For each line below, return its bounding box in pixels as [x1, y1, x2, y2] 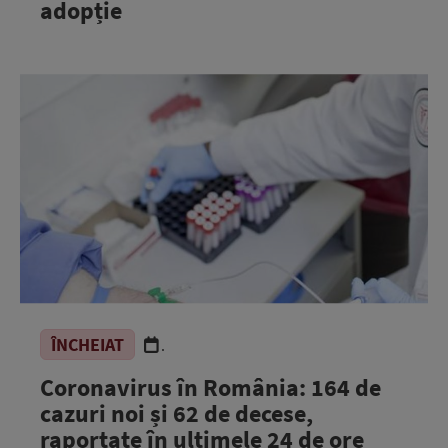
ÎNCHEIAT [51, 332, 124, 356]
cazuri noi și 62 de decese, [40, 397, 313, 429]
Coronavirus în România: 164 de [40, 371, 381, 403]
